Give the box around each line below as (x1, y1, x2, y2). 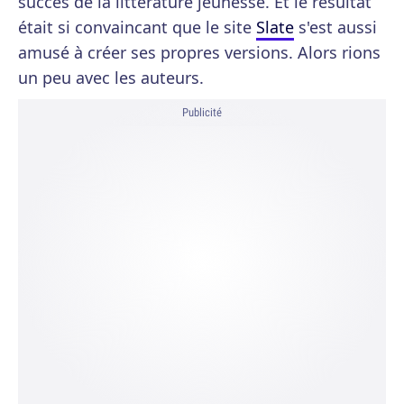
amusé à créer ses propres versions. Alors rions (18, 41, 381, 63)
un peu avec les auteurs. (18, 67, 204, 88)
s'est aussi (294, 16, 377, 38)
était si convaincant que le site (18, 16, 256, 38)
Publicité (182, 105, 222, 120)
